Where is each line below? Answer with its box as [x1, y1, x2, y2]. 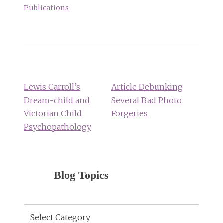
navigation [23, 67, 77, 81]
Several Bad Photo [111, 95, 182, 106]
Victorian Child [24, 109, 82, 119]
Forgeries [111, 109, 148, 119]
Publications [24, 3, 69, 13]
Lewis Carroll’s [24, 82, 80, 92]
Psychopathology [24, 122, 91, 132]
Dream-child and [24, 95, 90, 106]
